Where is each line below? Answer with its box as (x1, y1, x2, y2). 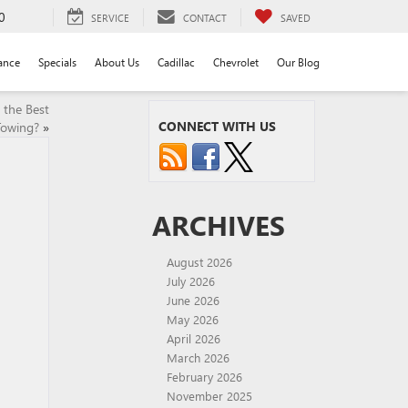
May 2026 (167, 311, 219, 327)
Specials (38, 54, 76, 69)
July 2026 (167, 273, 215, 289)
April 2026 (167, 331, 220, 346)
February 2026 (167, 369, 242, 384)
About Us (95, 54, 139, 69)
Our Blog (277, 54, 320, 69)
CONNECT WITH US (158, 117, 276, 135)
